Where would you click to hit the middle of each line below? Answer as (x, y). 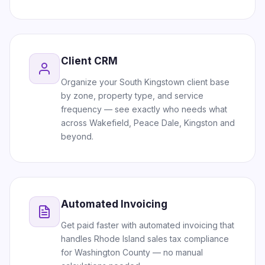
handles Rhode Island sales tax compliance (145, 239)
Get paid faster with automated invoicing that (148, 225)
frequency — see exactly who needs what (144, 109)
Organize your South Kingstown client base (145, 82)
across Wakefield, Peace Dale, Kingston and (148, 123)
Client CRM (89, 61)
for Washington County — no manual (132, 252)
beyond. (77, 136)
